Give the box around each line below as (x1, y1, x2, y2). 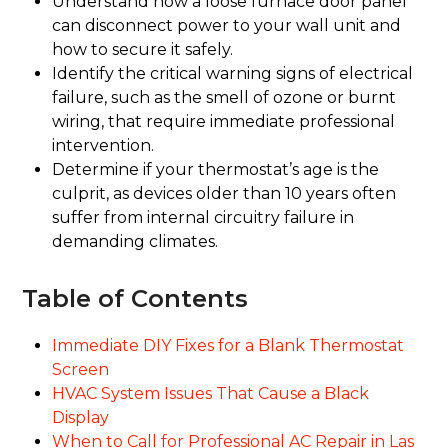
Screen (52, 360, 110, 380)
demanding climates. (52, 232, 219, 252)
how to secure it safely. (52, 40, 234, 60)
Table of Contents (22, 284, 249, 314)
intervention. (52, 136, 155, 156)
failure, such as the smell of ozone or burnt (52, 88, 397, 108)
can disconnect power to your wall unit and (52, 16, 402, 36)
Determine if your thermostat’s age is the (52, 160, 380, 180)
